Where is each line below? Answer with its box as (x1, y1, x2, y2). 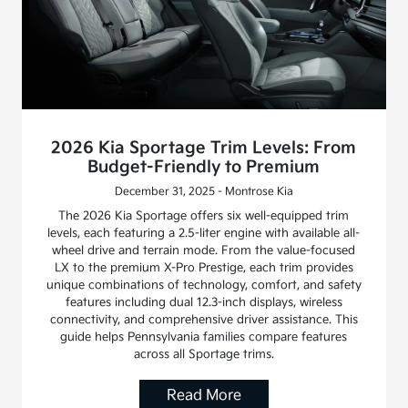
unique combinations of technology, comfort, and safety (46, 278, 362, 293)
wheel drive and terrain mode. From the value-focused (52, 243, 356, 259)
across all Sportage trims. (133, 347, 274, 362)
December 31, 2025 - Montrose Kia (114, 185, 293, 199)
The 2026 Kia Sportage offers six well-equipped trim (58, 209, 350, 224)
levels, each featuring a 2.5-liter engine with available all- (47, 226, 361, 241)
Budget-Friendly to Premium (87, 158, 321, 178)
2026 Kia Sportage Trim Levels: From (51, 138, 357, 158)
